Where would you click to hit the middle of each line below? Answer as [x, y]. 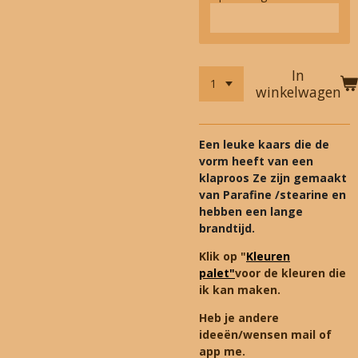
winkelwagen [298, 91]
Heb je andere [239, 317]
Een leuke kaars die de [264, 144]
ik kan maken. [241, 289]
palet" [217, 272]
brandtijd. [227, 228]
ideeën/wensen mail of [265, 334]
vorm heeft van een [256, 161]
